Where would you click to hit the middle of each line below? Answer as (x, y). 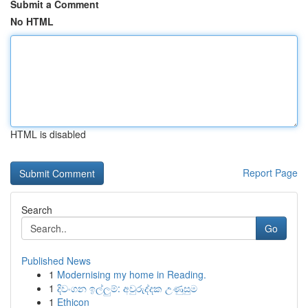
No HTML (32, 21)
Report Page (270, 173)
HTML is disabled (48, 134)
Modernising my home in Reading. (132, 274)
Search (37, 210)
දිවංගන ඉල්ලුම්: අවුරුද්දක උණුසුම (127, 288)
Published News (56, 261)
